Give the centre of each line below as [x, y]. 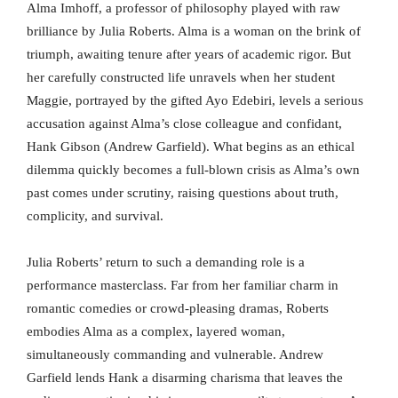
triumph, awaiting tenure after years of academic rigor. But [189, 55]
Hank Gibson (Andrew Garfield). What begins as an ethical [191, 147]
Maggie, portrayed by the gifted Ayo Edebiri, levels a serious [195, 101]
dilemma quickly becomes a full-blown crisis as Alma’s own [193, 170]
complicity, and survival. [95, 216]
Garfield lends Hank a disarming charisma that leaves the [185, 378]
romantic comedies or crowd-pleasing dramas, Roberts [178, 309]
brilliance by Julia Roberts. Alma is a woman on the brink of [194, 32]
